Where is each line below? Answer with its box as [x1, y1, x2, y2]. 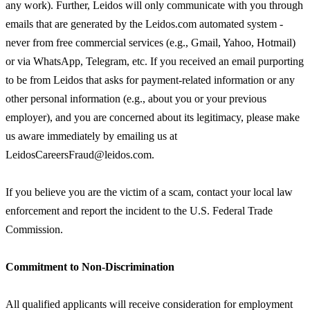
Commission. [6, 224, 63, 236]
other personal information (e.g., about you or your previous [6, 93, 266, 105]
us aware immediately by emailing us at [6, 130, 177, 143]
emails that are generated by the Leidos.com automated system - [6, 18, 283, 30]
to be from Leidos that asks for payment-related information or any [6, 74, 295, 86]
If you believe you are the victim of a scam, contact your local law [6, 186, 293, 199]
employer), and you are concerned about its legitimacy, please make [6, 111, 300, 124]
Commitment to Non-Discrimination [6, 261, 174, 273]
